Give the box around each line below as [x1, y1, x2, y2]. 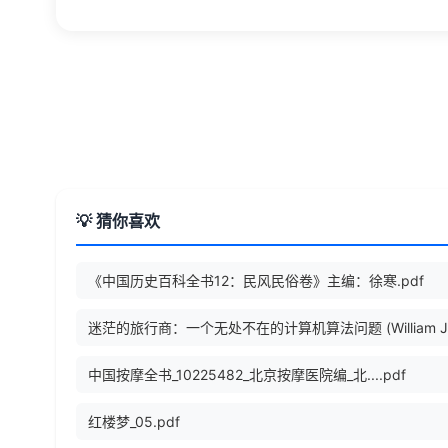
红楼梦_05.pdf [88, 413, 180, 431]
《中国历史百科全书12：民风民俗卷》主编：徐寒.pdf [88, 272, 424, 290]
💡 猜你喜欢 [76, 211, 160, 232]
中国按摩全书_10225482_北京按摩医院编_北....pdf [88, 366, 406, 384]
